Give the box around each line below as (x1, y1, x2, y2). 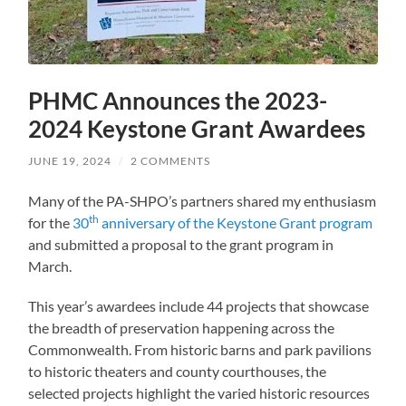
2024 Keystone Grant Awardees (28, 113, 366, 143)
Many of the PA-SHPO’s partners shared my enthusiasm (28, 191, 377, 209)
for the (28, 213, 73, 231)
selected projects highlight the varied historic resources (28, 383, 371, 401)
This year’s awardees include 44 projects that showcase (28, 296, 370, 314)
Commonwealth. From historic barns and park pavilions (28, 340, 372, 358)
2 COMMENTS (130, 153, 211, 168)
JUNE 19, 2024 (28, 153, 112, 168)
